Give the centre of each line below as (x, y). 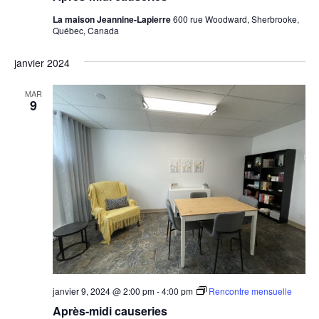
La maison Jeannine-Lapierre (113, 19)
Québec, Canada (85, 30)
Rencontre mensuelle (250, 291)
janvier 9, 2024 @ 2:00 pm (103, 291)
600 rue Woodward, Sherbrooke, (236, 19)
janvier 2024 (42, 62)
